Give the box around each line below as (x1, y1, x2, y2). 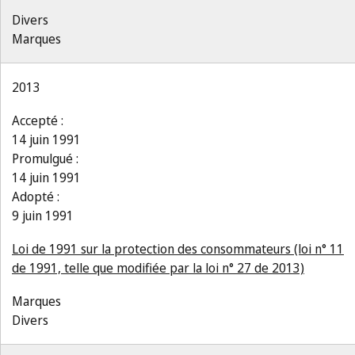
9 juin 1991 (12, 207, 74, 224)
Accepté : (12, 112, 63, 129)
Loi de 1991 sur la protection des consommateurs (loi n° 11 (12, 240, 344, 258)
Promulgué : (12, 150, 78, 167)
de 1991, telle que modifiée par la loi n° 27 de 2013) (12, 259, 304, 277)
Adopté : (12, 188, 59, 205)
